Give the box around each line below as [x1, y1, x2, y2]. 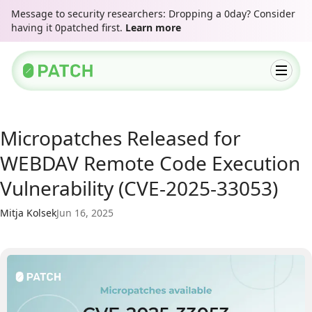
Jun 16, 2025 [56, 206, 114, 219]
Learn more [125, 21, 181, 34]
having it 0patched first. [11, 21, 125, 34]
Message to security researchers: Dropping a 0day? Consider [11, 7, 295, 20]
